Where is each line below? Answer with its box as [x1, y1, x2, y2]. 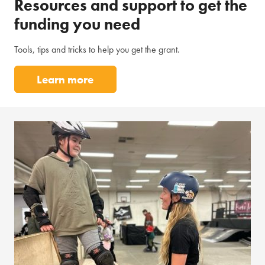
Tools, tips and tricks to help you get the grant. [14, 43, 180, 56]
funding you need [14, 14, 140, 35]
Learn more [37, 72, 94, 87]
